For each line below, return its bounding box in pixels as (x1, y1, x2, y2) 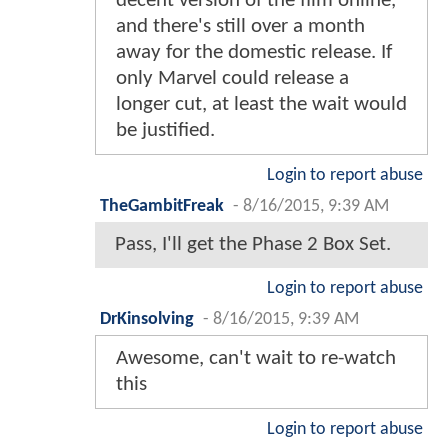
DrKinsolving (100, 310, 194, 328)
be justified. (116, 119, 215, 141)
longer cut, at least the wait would (116, 93, 407, 115)
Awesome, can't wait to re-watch (116, 347, 396, 369)
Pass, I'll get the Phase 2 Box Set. (115, 233, 391, 255)
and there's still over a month (116, 15, 365, 37)
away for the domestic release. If (116, 41, 392, 63)
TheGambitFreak (100, 197, 224, 215)
